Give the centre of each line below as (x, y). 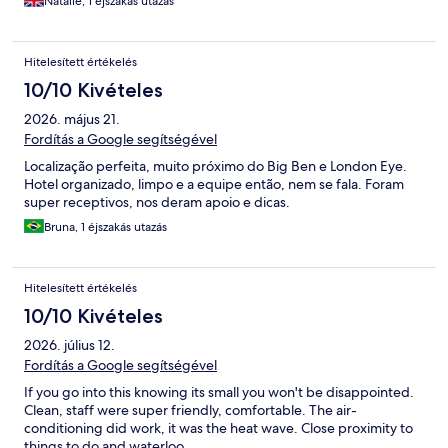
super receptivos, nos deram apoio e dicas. (157, 202)
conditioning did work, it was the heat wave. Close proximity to (218, 428)
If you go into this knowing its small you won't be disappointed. (219, 392)
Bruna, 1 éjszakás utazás (105, 227)
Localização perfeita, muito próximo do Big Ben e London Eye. (215, 166)
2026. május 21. (72, 119)
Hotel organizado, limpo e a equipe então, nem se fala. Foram (214, 184)
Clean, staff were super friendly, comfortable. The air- (190, 410)
